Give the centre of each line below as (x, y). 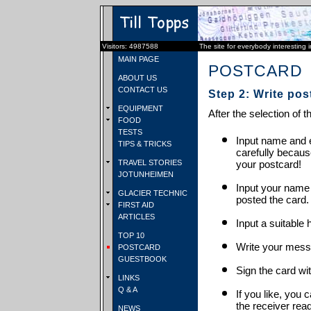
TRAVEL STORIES (149, 162)
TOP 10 (130, 235)
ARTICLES (135, 217)
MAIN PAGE (137, 59)
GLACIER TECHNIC (152, 193)
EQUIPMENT (140, 108)
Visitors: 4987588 (130, 46)
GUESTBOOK (141, 259)
